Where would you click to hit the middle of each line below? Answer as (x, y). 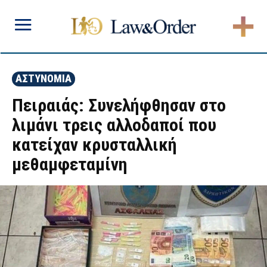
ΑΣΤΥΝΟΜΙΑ (44, 78)
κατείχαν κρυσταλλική (94, 145)
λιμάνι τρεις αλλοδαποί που (114, 125)
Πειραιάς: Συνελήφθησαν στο (119, 105)
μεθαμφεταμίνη (70, 164)
